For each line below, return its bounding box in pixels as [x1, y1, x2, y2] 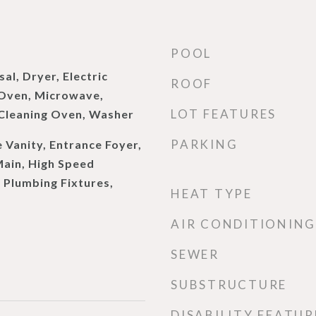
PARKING [171, 137, 238, 152]
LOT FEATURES [171, 107, 276, 121]
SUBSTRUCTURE [171, 277, 287, 292]
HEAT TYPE [171, 186, 253, 201]
